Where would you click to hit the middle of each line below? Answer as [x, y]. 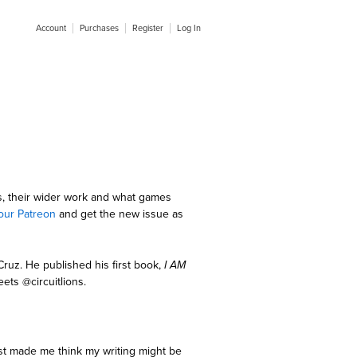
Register [148, 28]
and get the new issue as [120, 214]
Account [51, 28]
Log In [189, 28]
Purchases [99, 28]
